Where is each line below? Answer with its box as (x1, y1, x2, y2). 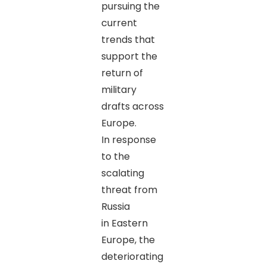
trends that (101, 32, 155, 46)
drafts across (101, 99, 164, 113)
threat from (101, 182, 157, 197)
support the (101, 49, 157, 63)
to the (101, 149, 130, 163)
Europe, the (101, 232, 155, 247)
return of (101, 66, 143, 80)
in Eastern (101, 216, 148, 230)
